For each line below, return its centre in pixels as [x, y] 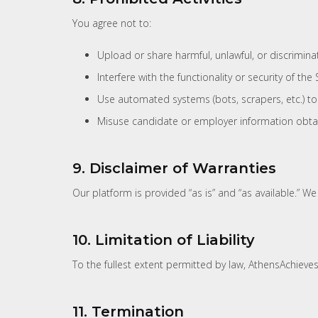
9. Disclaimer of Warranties [174, 168]
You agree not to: [112, 23]
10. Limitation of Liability [164, 240]
